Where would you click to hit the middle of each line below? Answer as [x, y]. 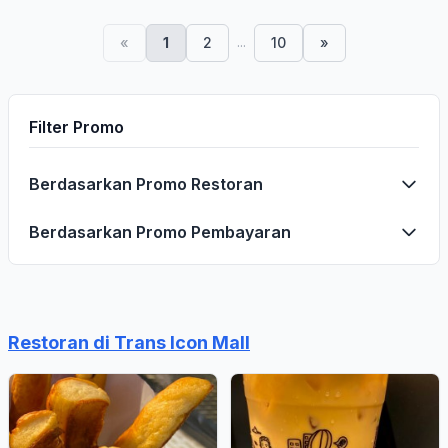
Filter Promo [76, 127]
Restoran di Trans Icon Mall [129, 342]
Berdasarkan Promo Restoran [146, 184]
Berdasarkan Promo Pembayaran [160, 232]
